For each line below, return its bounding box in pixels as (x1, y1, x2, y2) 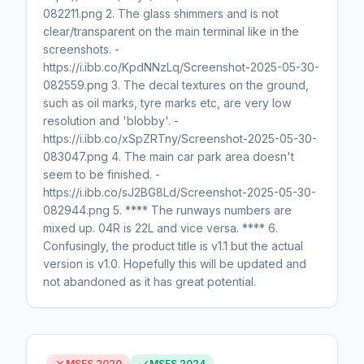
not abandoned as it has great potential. (43, 275, 256, 289)
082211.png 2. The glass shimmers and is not (43, 6, 279, 21)
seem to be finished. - (43, 167, 160, 182)
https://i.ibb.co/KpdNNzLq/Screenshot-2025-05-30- (43, 60, 319, 75)
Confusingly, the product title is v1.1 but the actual (43, 239, 303, 253)
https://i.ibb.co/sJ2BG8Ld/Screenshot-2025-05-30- (43, 185, 316, 200)
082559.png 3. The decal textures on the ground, (43, 78, 309, 93)
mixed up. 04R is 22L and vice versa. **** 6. (43, 221, 278, 236)
